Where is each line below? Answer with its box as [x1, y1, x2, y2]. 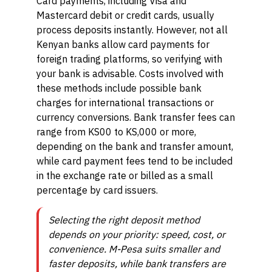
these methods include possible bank [36, 82, 202, 94]
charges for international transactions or [36, 97, 214, 109]
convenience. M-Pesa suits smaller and [49, 243, 220, 255]
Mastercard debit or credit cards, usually [36, 9, 214, 21]
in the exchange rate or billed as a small [36, 169, 213, 182]
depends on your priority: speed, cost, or [49, 228, 225, 240]
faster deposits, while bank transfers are [49, 257, 226, 270]
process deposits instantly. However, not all [36, 24, 228, 36]
